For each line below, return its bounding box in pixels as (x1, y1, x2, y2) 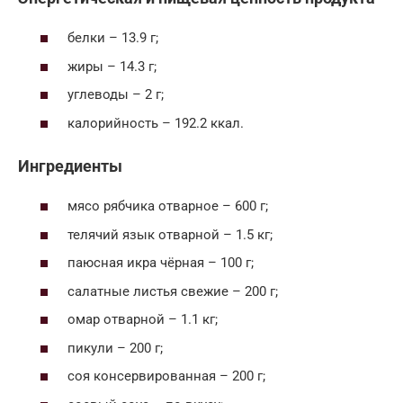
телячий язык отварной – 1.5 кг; (67, 226, 273, 243)
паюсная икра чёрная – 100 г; (67, 255, 254, 272)
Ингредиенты (18, 156, 122, 175)
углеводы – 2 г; (67, 86, 164, 103)
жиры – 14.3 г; (67, 58, 157, 75)
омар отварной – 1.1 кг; (67, 311, 218, 328)
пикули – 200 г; (67, 339, 163, 356)
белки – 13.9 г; (67, 30, 158, 47)
